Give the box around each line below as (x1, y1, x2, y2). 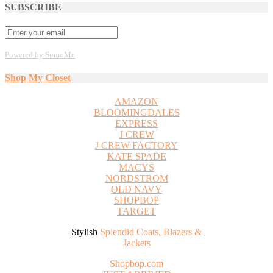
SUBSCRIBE (5, 2, 62, 13)
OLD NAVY (111, 184, 162, 195)
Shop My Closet (5, 72, 71, 83)
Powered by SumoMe (5, 49, 75, 59)
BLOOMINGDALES (93, 107, 180, 118)
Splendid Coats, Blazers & (100, 227, 202, 238)
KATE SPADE (107, 151, 166, 162)
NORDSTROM (105, 173, 168, 184)
